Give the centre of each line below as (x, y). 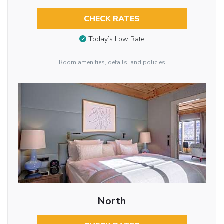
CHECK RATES (112, 19)
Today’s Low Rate (116, 39)
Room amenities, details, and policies (112, 63)
